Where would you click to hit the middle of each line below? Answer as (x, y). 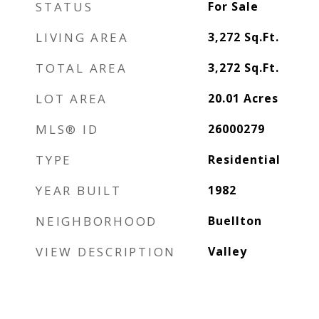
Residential (244, 159)
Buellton (235, 221)
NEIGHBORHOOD (96, 221)
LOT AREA (72, 99)
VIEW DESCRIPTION (106, 252)
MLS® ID (67, 129)
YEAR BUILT (79, 190)
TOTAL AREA (82, 68)
